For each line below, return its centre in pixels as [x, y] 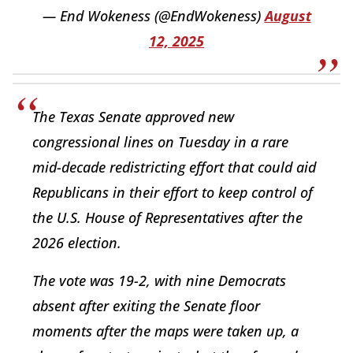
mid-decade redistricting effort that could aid [174, 167]
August [288, 16]
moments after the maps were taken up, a [165, 331]
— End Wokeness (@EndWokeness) [153, 16]
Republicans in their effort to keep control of [173, 193]
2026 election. [77, 243]
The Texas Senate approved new [133, 117]
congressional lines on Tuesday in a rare [160, 142]
